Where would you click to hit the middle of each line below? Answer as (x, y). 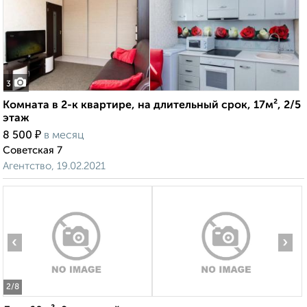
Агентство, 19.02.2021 (54, 167)
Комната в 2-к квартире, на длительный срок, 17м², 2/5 (152, 106)
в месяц (64, 136)
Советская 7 (33, 151)
